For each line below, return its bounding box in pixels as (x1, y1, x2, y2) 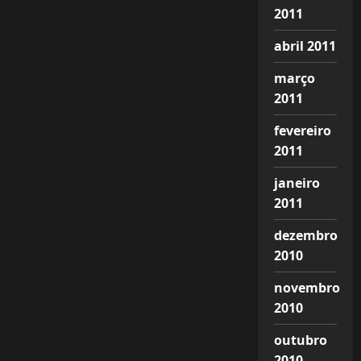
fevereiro (273, 122, 331, 139)
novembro (273, 279, 340, 297)
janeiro (273, 174, 320, 192)
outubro (273, 331, 327, 349)
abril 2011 (273, 37, 336, 55)
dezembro (273, 226, 338, 244)
